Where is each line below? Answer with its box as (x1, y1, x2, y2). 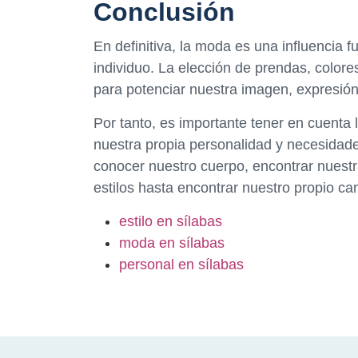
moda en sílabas (119, 235, 225, 252)
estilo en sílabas (119, 213, 222, 230)
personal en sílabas (119, 257, 244, 273)
